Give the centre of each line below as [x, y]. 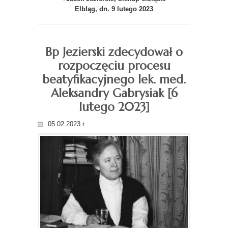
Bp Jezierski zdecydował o [114, 52]
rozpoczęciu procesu [114, 65]
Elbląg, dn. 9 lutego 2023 [114, 9]
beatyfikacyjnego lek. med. [114, 79]
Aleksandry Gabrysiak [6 [114, 93]
